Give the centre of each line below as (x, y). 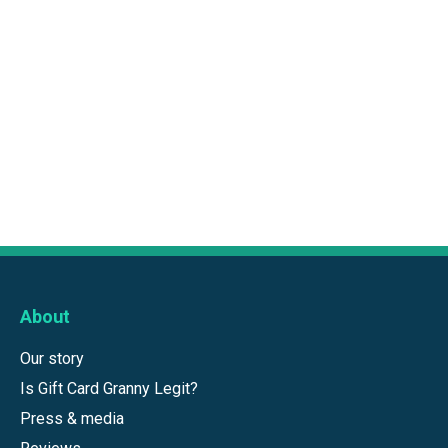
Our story (52, 359)
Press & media (72, 419)
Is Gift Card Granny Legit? (109, 389)
